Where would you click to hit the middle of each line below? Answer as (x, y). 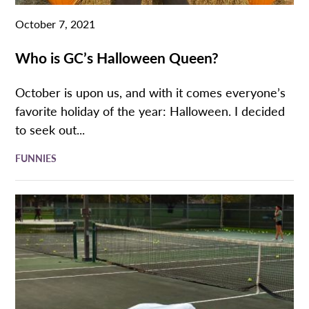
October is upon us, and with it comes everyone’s (151, 92)
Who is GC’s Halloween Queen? (117, 57)
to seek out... (50, 129)
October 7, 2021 (56, 23)
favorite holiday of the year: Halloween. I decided (150, 110)
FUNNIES (36, 158)
